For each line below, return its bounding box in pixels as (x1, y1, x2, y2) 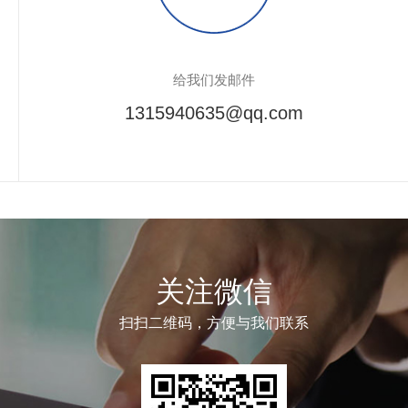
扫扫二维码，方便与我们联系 (119, 315, 309, 331)
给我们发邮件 (172, 72, 255, 87)
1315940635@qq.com (124, 103, 303, 123)
